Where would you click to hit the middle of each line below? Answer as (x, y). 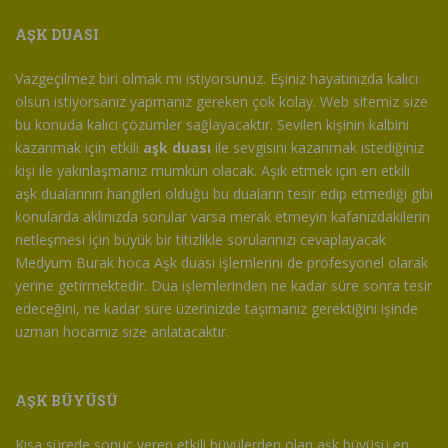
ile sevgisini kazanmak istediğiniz (317, 148)
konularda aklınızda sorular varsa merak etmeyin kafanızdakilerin (222, 217)
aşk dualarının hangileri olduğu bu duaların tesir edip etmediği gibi (224, 194)
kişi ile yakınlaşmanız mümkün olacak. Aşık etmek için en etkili (212, 171)
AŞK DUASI (57, 35)
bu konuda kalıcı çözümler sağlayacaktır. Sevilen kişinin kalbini (212, 125)
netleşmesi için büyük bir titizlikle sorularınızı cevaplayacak (200, 240)
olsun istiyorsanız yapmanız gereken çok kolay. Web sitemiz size (221, 102)
